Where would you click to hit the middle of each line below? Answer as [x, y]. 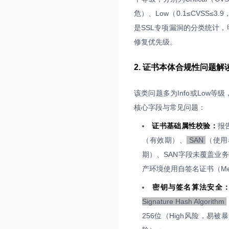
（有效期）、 [164, 140]
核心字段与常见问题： [170, 107]
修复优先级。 [155, 42]
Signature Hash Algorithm [184, 201]
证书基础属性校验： [185, 126]
